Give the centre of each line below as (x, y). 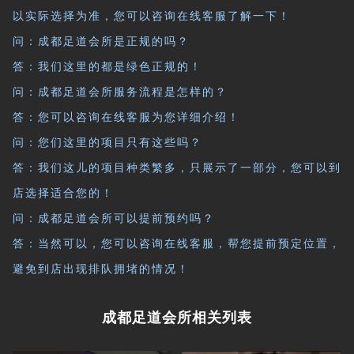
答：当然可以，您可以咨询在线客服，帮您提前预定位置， (177, 244)
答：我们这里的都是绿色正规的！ (108, 67)
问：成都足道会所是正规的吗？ (102, 41)
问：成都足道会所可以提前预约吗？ (114, 218)
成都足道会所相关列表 (177, 317)
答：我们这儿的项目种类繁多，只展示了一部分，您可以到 (177, 168)
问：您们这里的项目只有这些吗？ (108, 143)
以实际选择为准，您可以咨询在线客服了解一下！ (152, 16)
